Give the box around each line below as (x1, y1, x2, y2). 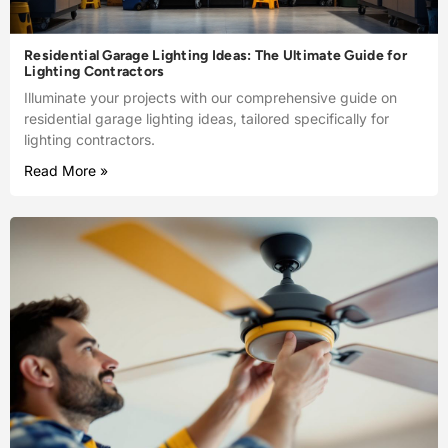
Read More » (24, 161, 108, 179)
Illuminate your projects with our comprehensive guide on (24, 88, 397, 106)
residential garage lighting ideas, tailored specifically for (24, 109, 389, 127)
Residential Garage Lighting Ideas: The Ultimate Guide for (24, 46, 407, 64)
